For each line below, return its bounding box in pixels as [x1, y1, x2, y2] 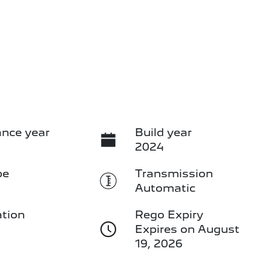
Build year [134, 126, 192, 139]
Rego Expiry [134, 208, 203, 221]
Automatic [134, 181, 195, 195]
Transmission [134, 167, 213, 180]
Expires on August [134, 223, 240, 236]
